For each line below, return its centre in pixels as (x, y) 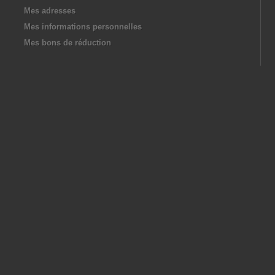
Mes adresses (50, 11)
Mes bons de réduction (68, 43)
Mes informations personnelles (83, 27)
